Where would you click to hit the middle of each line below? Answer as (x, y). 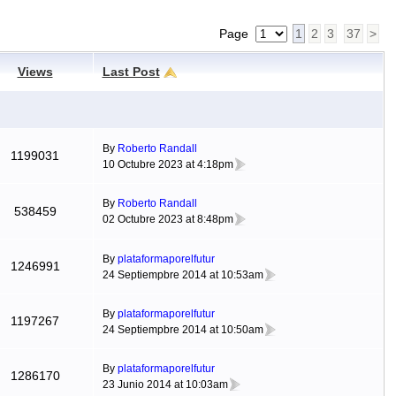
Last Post (131, 72)
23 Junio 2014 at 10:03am (165, 384)
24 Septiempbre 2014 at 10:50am (183, 329)
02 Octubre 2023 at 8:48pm (168, 219)
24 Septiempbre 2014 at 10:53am (183, 274)
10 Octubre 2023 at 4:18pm (168, 164)
